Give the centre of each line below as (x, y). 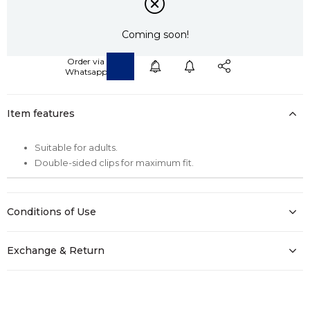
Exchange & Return (56, 250)
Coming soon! (155, 35)
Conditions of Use (52, 211)
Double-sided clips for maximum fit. (114, 162)
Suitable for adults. (76, 147)
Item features (41, 113)
